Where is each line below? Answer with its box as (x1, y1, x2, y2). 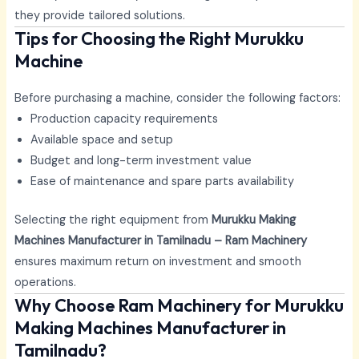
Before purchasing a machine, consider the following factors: (14, 91, 341, 107)
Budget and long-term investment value (30, 153, 252, 169)
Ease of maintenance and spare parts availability (30, 174, 294, 190)
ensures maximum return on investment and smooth (14, 253, 301, 269)
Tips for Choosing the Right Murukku (14, 27, 304, 50)
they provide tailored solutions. (14, 8, 185, 24)
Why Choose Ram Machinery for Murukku (14, 293, 344, 317)
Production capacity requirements (30, 111, 218, 127)
